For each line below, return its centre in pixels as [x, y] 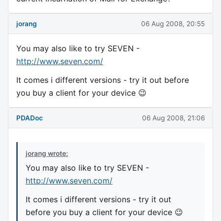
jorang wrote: [47, 154]
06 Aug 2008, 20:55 [173, 23]
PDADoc [30, 118]
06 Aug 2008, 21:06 [173, 118]
